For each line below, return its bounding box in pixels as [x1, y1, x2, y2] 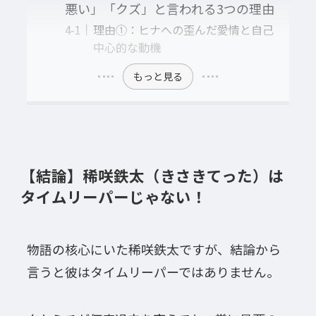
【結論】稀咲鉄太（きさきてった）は [20, 164, 284, 186]
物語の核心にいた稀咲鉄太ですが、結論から [26, 239, 281, 258]
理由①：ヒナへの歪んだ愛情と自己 [92, 21, 274, 39]
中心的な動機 [92, 39, 161, 56]
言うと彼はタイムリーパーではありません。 [26, 262, 279, 281]
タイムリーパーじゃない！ [20, 185, 207, 207]
